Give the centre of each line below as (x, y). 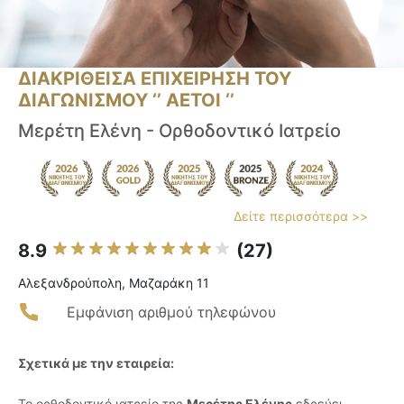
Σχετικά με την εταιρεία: (96, 363)
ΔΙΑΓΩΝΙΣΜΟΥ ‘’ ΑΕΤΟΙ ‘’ (126, 101)
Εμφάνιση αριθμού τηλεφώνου (171, 312)
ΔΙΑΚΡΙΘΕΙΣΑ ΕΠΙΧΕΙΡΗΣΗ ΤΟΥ (155, 79)
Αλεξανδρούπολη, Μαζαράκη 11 (114, 283)
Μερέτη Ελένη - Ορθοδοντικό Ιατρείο (179, 131)
